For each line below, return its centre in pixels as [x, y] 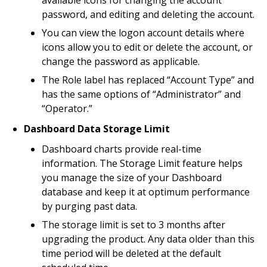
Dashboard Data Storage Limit [97, 129]
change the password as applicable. [121, 61]
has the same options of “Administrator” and [141, 94]
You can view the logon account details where [143, 33]
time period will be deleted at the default [131, 253]
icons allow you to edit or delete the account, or [147, 47]
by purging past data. [89, 206]
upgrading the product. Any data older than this [148, 239]
